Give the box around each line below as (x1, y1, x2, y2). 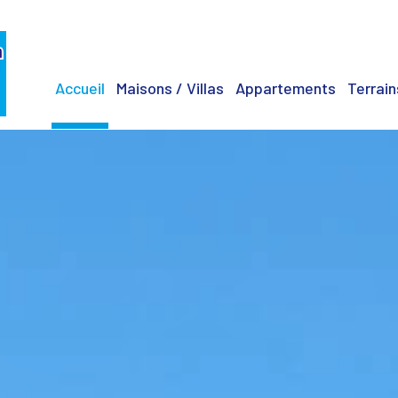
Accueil (55, 77, 105, 98)
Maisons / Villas (116, 77, 224, 98)
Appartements (235, 77, 336, 98)
